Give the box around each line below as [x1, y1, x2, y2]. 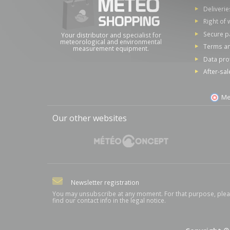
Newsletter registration [71, 178, 139, 187]
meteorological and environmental [60, 37, 162, 46]
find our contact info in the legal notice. [52, 196, 166, 205]
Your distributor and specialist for [61, 30, 161, 39]
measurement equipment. [73, 44, 149, 52]
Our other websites [52, 112, 127, 124]
